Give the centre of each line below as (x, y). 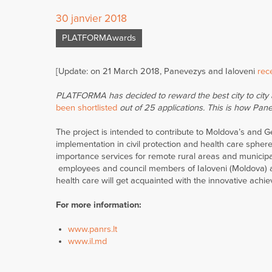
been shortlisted (87, 108)
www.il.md (87, 241)
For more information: (99, 205)
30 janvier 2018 (91, 19)
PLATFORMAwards (99, 38)
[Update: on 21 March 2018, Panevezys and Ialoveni (157, 71)
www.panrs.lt (93, 229)
